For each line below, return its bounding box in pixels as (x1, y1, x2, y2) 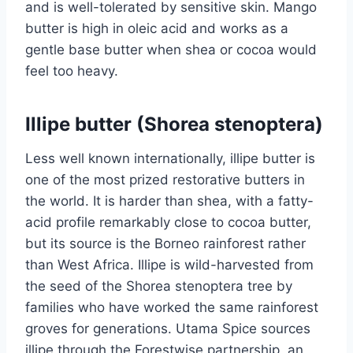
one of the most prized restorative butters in (25, 171, 305, 188)
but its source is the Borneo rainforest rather (25, 235, 306, 251)
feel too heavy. (25, 62, 118, 79)
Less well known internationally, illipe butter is (25, 150, 315, 166)
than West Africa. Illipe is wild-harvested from (25, 256, 314, 273)
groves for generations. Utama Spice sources (25, 320, 310, 336)
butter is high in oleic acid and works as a (25, 20, 288, 36)
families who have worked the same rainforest (25, 299, 318, 315)
